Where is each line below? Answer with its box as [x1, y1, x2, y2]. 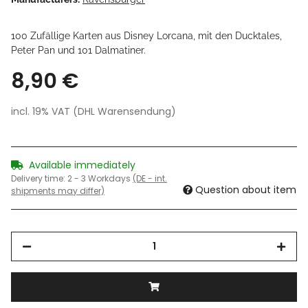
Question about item [195, 183, 296, 197]
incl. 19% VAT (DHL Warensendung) [11, 104, 176, 119]
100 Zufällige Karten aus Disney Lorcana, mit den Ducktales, [11, 30, 282, 42]
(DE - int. [133, 173, 167, 185]
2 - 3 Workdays [67, 173, 133, 185]
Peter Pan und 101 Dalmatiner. [11, 45, 146, 56]
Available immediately [29, 158, 135, 173]
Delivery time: [11, 173, 67, 185]
